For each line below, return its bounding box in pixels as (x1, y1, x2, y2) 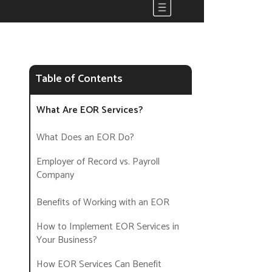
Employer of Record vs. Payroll (36, 154, 160, 171)
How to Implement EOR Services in (36, 219, 179, 236)
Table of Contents (35, 70, 123, 89)
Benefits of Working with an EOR (36, 194, 169, 211)
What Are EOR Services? (36, 102, 143, 119)
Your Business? (36, 232, 97, 249)
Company (36, 167, 74, 184)
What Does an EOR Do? (36, 129, 134, 146)
